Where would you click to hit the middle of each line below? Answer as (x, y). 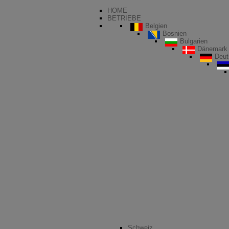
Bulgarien (194, 41)
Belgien (156, 26)
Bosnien (175, 34)
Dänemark (212, 49)
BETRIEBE (124, 18)
